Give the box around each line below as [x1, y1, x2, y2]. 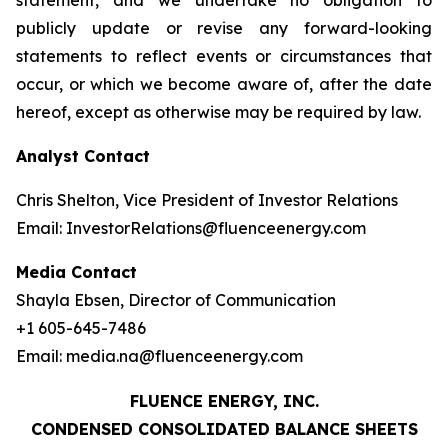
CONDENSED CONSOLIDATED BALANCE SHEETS [30, 419, 418, 440]
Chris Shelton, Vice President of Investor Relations [16, 190, 398, 211]
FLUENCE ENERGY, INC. [129, 391, 319, 412]
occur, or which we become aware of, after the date [16, 74, 432, 95]
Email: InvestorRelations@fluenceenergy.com [16, 218, 366, 239]
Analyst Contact [16, 146, 150, 167]
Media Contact [16, 262, 137, 283]
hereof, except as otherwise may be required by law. [16, 102, 421, 123]
